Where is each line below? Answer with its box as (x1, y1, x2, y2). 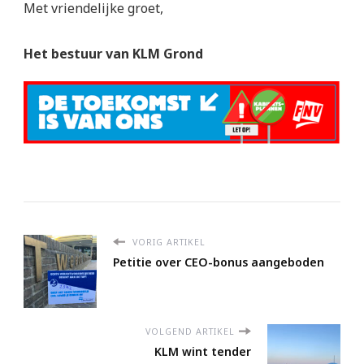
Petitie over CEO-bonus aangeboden (113, 253, 324, 270)
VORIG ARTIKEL (129, 236, 206, 248)
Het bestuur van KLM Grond (24, 44, 203, 63)
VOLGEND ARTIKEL (145, 325, 235, 337)
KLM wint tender (154, 343, 251, 359)
